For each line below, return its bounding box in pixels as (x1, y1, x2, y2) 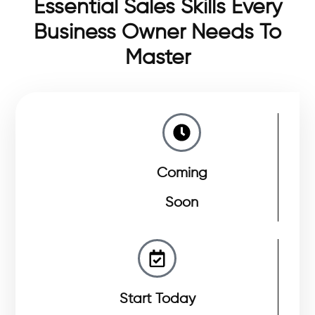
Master (124, 48, 191, 69)
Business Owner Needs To (34, 22, 281, 44)
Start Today (119, 291, 195, 307)
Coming (156, 165, 207, 181)
